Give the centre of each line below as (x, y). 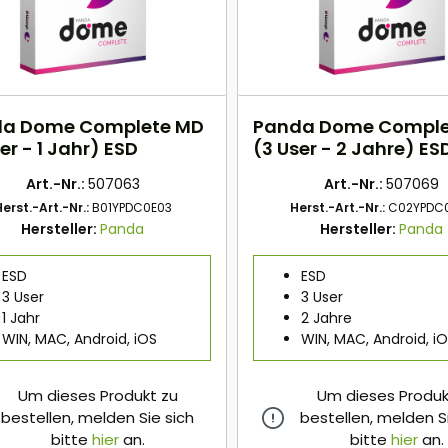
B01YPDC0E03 (131, 208)
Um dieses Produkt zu (97, 396)
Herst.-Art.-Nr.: (339, 208)
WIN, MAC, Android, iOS (79, 339)
